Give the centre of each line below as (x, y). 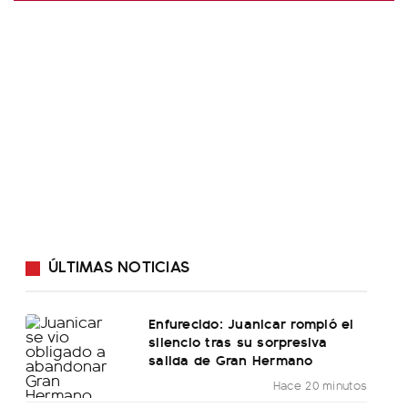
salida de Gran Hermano (231, 360)
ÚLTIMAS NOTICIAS (119, 266)
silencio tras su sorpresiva (238, 342)
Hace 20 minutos (320, 385)
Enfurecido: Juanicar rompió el (251, 323)
